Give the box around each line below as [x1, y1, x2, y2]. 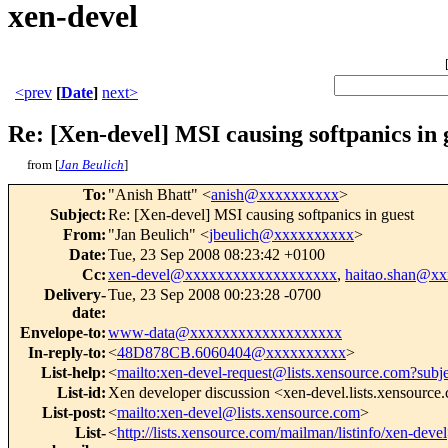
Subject [50, 206, 101, 224]
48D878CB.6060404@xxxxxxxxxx [117, 344, 346, 362]
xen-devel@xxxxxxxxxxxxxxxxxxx [108, 266, 337, 284]
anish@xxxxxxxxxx [211, 186, 339, 204]
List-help [41, 364, 101, 382]
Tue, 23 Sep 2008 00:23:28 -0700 [108, 286, 321, 304]
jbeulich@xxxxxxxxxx [209, 226, 354, 244]
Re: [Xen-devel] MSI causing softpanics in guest [108, 206, 414, 224]
